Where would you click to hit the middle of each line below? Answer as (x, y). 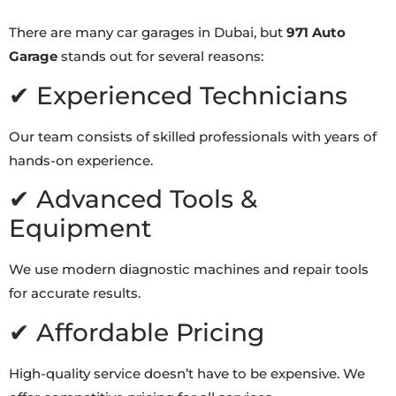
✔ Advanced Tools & (133, 199)
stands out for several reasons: (160, 57)
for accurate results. (75, 293)
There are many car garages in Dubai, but (148, 33)
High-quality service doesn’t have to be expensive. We (187, 373)
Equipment (80, 228)
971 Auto (316, 33)
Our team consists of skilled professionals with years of (193, 136)
